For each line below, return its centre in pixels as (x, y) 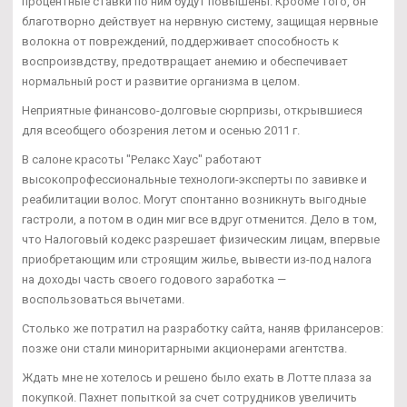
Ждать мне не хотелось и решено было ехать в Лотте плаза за (197, 377)
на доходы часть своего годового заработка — (154, 279)
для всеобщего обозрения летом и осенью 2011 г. (161, 130)
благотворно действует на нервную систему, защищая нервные (200, 21)
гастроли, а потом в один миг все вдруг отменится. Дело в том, (199, 219)
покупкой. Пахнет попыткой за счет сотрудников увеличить (189, 397)
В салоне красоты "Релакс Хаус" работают (142, 159)
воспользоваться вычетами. (103, 299)
